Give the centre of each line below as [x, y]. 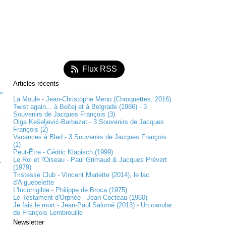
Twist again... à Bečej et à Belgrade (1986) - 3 [80, 107]
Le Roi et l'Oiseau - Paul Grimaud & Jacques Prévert [90, 160]
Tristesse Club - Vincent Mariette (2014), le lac [81, 175]
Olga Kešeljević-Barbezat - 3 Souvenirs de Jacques [89, 122]
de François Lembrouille [48, 213]
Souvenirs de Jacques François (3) [64, 114]
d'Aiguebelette [34, 182]
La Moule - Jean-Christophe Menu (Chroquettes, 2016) [92, 99]
